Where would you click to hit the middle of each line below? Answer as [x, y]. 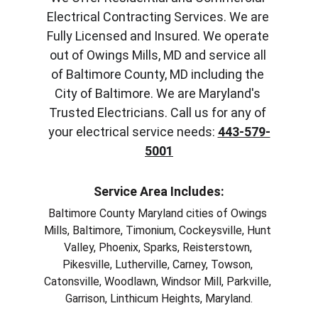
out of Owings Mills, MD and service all [159, 55]
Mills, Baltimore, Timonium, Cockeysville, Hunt [159, 230]
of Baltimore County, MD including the [159, 74]
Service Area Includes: [159, 191]
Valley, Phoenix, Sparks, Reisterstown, [159, 247]
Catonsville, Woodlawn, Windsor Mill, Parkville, [159, 281]
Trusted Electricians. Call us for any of [159, 113]
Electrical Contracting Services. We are [159, 17]
